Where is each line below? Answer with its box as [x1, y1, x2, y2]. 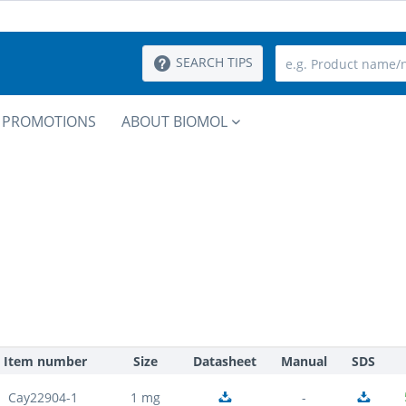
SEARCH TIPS [176, 53, 253, 71]
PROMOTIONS [2, 111, 96, 131]
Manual [281, 353, 328, 370]
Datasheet [192, 353, 256, 370]
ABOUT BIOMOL [121, 111, 227, 131]
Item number [4, 353, 88, 370]
